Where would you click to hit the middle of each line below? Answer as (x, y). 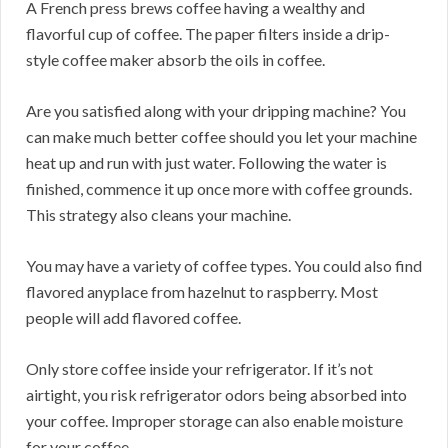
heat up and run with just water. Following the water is (206, 163)
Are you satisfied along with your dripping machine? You (216, 111)
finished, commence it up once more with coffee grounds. (219, 189)
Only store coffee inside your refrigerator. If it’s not (199, 369)
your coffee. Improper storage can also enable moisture (214, 421)
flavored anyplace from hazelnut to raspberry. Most (202, 292)
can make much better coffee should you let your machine (221, 137)
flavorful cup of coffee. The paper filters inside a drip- (208, 34)
